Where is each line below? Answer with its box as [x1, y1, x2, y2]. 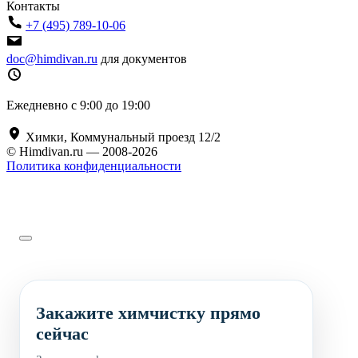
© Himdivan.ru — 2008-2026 [6, 145, 157, 159]
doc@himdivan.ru [6, 52, 97, 66]
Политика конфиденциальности [6, 159, 181, 173]
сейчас [36, 324, 89, 344]
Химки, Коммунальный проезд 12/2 [22, 130, 221, 145]
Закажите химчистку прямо [36, 303, 261, 324]
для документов [101, 52, 187, 66]
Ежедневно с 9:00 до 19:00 [6, 98, 150, 113]
